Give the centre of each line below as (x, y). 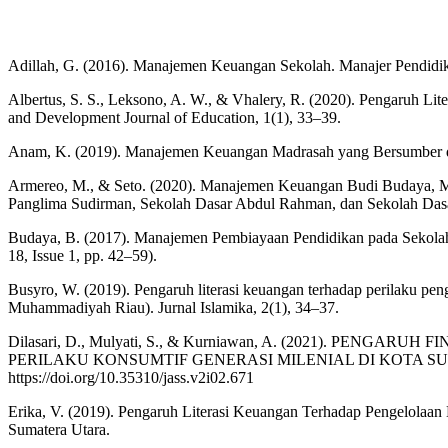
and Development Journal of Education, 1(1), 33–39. (174, 118)
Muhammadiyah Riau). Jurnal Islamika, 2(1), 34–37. (173, 308)
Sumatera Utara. (59, 430)
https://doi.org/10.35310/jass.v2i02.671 (131, 378)
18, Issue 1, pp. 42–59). (82, 256)
